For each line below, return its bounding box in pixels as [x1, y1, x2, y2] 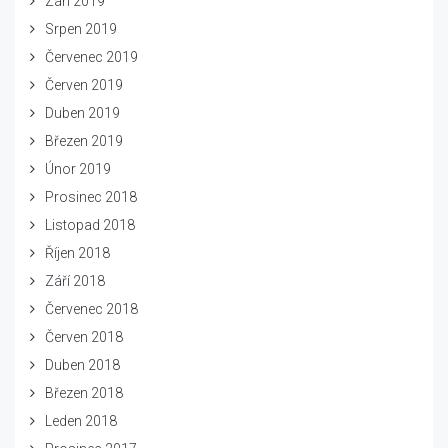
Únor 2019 [45, 160, 111, 177]
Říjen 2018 [45, 244, 110, 261]
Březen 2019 [45, 132, 123, 149]
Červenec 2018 [45, 300, 138, 317]
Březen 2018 [45, 384, 123, 401]
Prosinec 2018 [45, 188, 137, 205]
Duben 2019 [45, 104, 120, 121]
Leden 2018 [45, 412, 117, 429]
